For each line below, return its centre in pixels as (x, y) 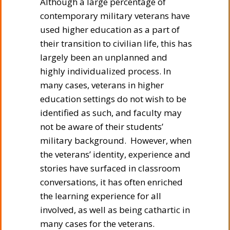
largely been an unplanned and (104, 57)
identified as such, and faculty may (111, 112)
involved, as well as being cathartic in (115, 209)
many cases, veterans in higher (102, 85)
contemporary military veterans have (115, 15)
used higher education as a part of (110, 29)
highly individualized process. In (106, 71)
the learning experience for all (101, 196)
